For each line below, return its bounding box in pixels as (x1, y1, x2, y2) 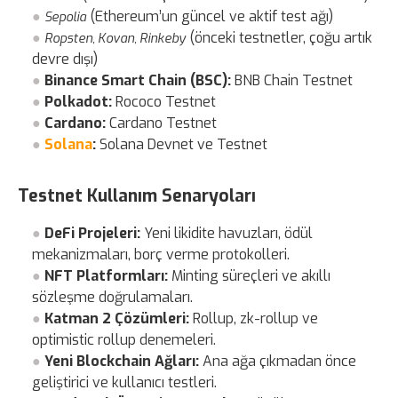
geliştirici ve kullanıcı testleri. (32, 372, 218, 392)
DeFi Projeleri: (44, 223, 141, 243)
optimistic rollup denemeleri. (32, 330, 217, 349)
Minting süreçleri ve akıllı (168, 266, 331, 285)
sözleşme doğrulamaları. (32, 287, 194, 306)
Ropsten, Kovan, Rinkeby (44, 29, 187, 47)
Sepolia (44, 8, 87, 26)
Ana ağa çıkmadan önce (199, 351, 357, 370)
